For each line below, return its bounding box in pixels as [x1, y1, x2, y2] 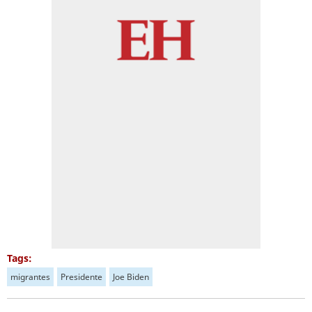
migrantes [10, 271, 50, 283]
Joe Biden [113, 271, 149, 283]
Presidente [61, 271, 102, 283]
